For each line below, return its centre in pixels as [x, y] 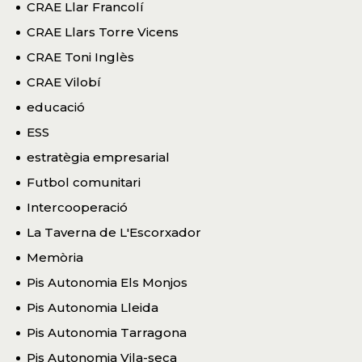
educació [56, 107]
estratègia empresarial [98, 157]
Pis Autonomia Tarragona [107, 332]
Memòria [55, 257]
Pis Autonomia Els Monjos [107, 282]
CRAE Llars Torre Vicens [103, 32]
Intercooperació [77, 207]
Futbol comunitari [84, 182]
